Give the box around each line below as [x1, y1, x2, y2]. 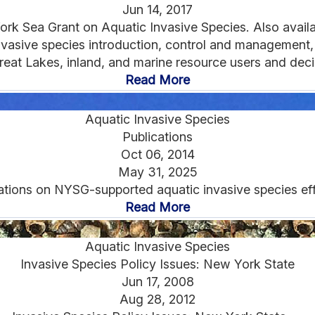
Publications [122, 129, 193, 144]
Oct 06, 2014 [120, 146, 195, 162]
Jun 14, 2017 [122, 1, 193, 17]
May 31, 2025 [117, 164, 198, 179]
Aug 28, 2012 [120, 291, 195, 307]
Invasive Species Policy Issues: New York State [20, 256, 295, 271]
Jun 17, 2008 [121, 274, 194, 289]
